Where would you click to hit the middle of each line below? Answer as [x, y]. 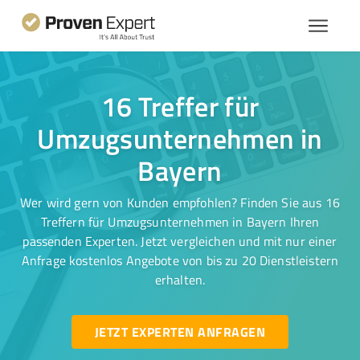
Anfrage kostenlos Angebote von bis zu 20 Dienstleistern [180, 260]
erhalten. [180, 280]
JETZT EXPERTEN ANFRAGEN [180, 331]
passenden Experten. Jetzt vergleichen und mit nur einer [180, 241]
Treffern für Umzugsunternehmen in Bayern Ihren [180, 222]
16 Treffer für [180, 106]
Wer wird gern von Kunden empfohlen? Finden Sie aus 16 [180, 202]
